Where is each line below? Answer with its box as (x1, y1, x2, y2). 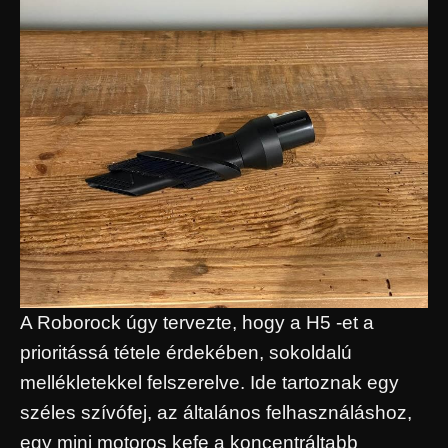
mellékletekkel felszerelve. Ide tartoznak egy (20, 372, 399, 394)
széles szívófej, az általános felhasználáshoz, (20, 402, 412, 424)
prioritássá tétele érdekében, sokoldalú (20, 342, 352, 364)
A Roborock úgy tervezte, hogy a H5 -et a (20, 312, 374, 334)
